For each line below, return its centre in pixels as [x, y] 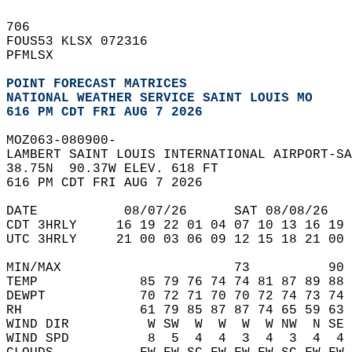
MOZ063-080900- [69, 141]
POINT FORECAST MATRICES [97, 84]
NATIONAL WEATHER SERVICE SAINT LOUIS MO [159, 98]
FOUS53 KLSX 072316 [85, 42]
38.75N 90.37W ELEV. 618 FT [120, 169]
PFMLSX [38, 56]
